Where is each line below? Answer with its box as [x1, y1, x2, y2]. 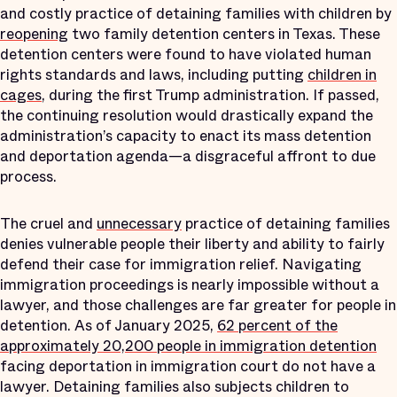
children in [307, 64, 377, 86]
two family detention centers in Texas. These [68, 23, 380, 45]
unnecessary [97, 213, 182, 235]
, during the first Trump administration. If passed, [42, 84, 379, 106]
